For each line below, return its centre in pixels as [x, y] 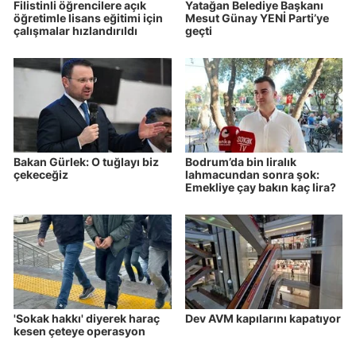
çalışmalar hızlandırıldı [75, 31]
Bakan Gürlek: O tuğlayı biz [86, 162]
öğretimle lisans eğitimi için [88, 18]
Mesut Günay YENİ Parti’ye [257, 18]
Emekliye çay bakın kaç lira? [260, 188]
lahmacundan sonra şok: [252, 175]
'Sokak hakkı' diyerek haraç [87, 319]
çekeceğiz [41, 175]
